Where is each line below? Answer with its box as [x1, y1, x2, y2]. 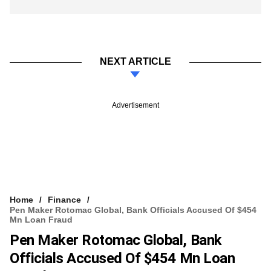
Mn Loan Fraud [10, 214, 73, 224]
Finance [48, 194, 81, 204]
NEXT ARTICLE [100, 56, 171, 67]
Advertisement [112, 100, 159, 109]
